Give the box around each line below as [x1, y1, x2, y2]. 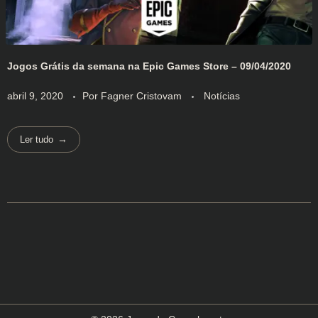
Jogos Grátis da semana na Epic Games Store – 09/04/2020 [7, 60, 291, 72]
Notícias [204, 90, 240, 102]
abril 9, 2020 [7, 90, 63, 102]
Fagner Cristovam [101, 90, 185, 102]
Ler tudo [20, 133, 54, 145]
